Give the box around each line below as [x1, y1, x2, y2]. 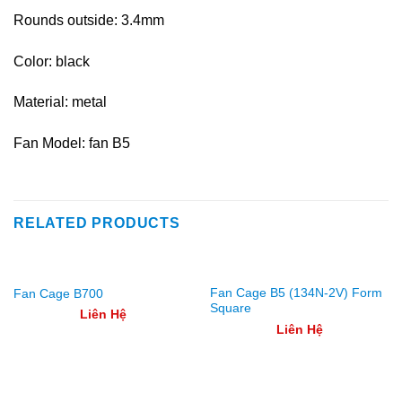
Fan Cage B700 [13, 286, 103, 301]
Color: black [13, 53, 90, 69]
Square [209, 301, 251, 316]
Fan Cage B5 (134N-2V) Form [209, 286, 382, 301]
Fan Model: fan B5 [13, 135, 130, 152]
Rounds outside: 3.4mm [13, 12, 164, 28]
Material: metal [13, 94, 107, 110]
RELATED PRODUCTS [13, 214, 180, 231]
